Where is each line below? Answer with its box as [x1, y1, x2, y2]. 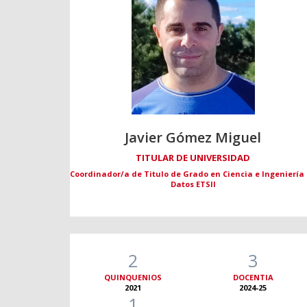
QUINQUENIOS [104, 272, 162, 283]
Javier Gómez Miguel [125, 128, 262, 147]
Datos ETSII [170, 179, 216, 190]
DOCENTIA [232, 272, 273, 283]
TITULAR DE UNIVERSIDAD [136, 151, 251, 164]
